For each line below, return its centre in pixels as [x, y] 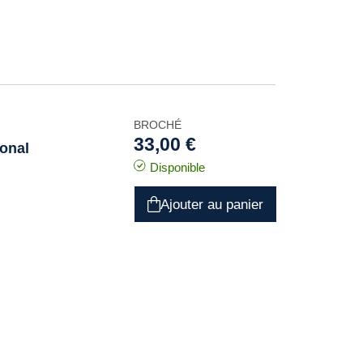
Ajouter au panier [211, 204]
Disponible [177, 167]
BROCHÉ [157, 125]
